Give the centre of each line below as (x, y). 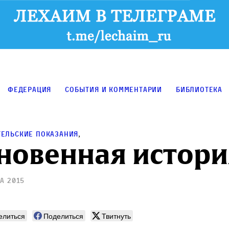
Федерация (30, 89)
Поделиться (63, 216)
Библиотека (199, 89)
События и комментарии (114, 89)
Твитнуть (116, 216)
